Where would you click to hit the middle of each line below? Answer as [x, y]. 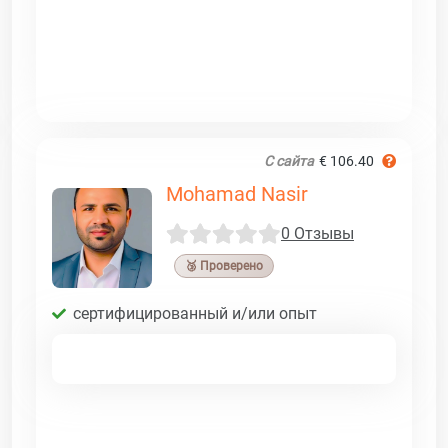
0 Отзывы [317, 234]
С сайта [289, 160]
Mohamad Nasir [237, 193]
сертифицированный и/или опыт [195, 313]
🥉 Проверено [224, 265]
